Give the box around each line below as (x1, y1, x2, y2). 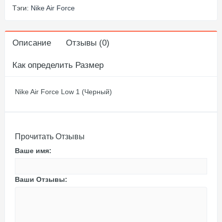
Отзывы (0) (66, 38, 110, 48)
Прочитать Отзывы (15, 132, 85, 141)
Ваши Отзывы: (15, 175, 67, 183)
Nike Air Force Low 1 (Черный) (15, 87, 112, 96)
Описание (12, 38, 51, 48)
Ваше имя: (15, 146, 52, 155)
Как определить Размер (12, 60, 104, 70)
